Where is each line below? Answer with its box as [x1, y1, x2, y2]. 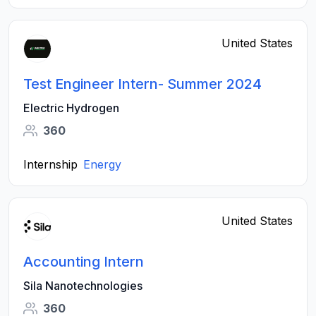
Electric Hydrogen [23, 101, 119, 115]
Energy [83, 157, 121, 171]
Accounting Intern [23, 253, 144, 270]
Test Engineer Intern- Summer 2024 [23, 75, 262, 92]
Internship [23, 157, 78, 171]
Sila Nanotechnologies [23, 279, 142, 293]
